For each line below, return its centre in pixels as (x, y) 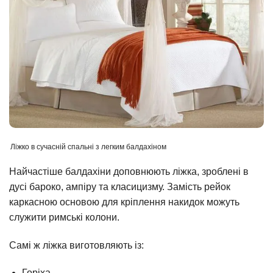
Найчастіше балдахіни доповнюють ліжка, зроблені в (129, 171)
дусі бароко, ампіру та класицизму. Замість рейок (120, 186)
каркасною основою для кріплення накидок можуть (124, 202)
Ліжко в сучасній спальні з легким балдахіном (88, 147)
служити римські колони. (64, 217)
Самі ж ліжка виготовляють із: (76, 245)
